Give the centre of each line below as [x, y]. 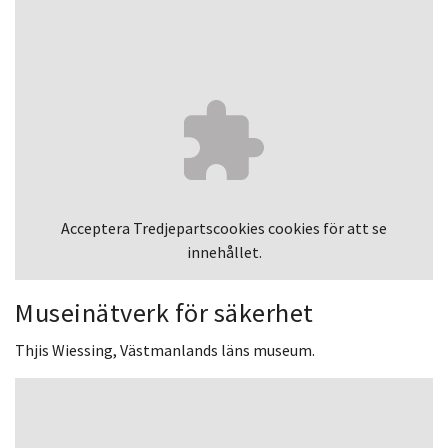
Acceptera [97, 227]
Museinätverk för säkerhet [164, 312]
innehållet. [224, 251]
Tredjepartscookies [199, 227]
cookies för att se [326, 227]
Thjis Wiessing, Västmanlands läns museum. [165, 349]
